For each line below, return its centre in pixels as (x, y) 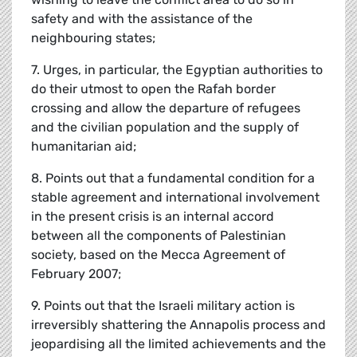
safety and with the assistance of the (142, 19)
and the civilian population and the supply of (165, 127)
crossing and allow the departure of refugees (166, 108)
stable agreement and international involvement (175, 198)
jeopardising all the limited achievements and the (178, 344)
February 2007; (76, 274)
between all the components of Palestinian (159, 236)
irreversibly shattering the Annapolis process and (178, 325)
